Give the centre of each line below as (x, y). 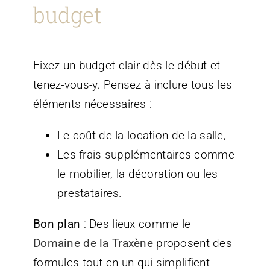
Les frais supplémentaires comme (146, 155)
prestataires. (89, 193)
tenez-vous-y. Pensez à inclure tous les (133, 85)
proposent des (192, 243)
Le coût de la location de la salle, (141, 136)
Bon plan (57, 224)
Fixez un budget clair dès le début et (127, 66)
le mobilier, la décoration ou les (137, 174)
